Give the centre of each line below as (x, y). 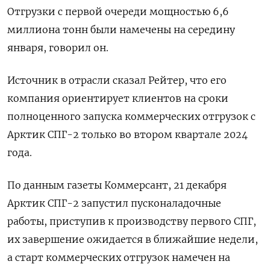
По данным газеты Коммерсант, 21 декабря (117, 185)
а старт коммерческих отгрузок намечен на (119, 257)
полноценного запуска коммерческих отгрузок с (131, 116)
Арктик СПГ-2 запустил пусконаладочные (114, 203)
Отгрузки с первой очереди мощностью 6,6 (118, 11)
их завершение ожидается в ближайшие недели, (133, 239)
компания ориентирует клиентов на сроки (118, 98)
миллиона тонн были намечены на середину (121, 30)
